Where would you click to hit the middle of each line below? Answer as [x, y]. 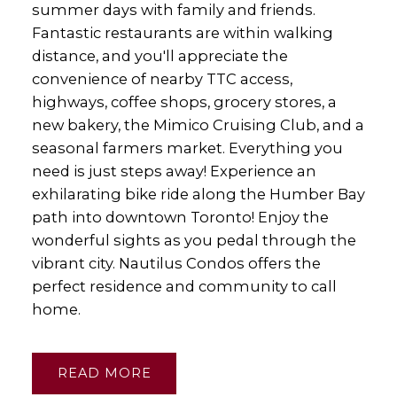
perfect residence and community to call [184, 287]
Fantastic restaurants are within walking [182, 33]
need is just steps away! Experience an [174, 171]
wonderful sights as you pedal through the [194, 241]
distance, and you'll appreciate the [160, 56]
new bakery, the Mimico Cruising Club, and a [198, 125]
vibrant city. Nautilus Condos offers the [176, 264]
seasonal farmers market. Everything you [187, 148]
